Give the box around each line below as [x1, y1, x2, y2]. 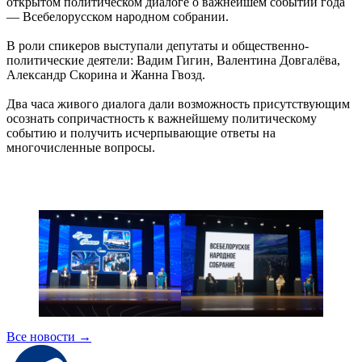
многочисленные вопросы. [6, 140, 155, 154]
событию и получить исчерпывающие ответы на [6, 125, 276, 140]
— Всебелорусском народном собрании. [6, 9, 229, 23]
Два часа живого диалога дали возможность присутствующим [6, 96, 350, 111]
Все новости [6, 329, 78, 343]
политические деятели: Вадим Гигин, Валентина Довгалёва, [6, 53, 340, 67]
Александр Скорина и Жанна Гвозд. [6, 67, 205, 82]
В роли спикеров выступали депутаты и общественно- [6, 38, 309, 53]
